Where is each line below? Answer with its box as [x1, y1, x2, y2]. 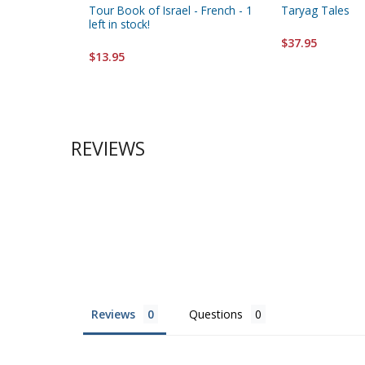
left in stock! [89, 15, 150, 32]
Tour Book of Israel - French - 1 [89, 2, 253, 18]
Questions [189, 306, 243, 322]
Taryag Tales [281, 2, 350, 18]
